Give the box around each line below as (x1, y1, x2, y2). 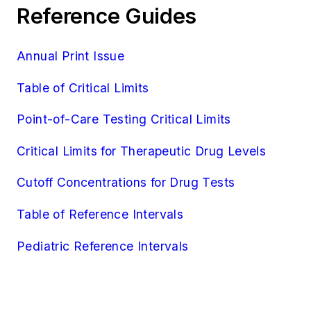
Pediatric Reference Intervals (17, 238, 189, 253)
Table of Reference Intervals (17, 206, 184, 221)
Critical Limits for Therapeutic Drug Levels (17, 143, 267, 158)
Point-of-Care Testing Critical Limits (17, 112, 231, 127)
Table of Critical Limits (17, 80, 149, 95)
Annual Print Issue (17, 49, 125, 63)
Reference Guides (17, 3, 197, 28)
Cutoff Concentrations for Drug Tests (17, 175, 235, 190)
